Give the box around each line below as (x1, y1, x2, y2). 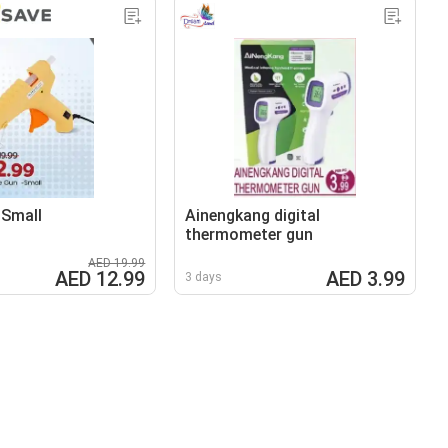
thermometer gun (185, 224, 314, 244)
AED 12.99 (55, 266, 146, 291)
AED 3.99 (325, 266, 405, 291)
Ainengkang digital (185, 205, 321, 225)
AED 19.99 (88, 255, 146, 270)
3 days (185, 269, 223, 284)
